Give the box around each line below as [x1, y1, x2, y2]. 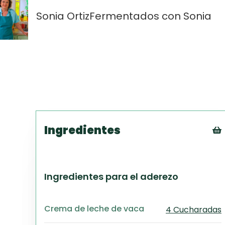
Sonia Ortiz [36, 9, 89, 23]
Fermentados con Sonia [89, 9, 211, 23]
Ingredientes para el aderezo [44, 170, 178, 183]
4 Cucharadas [166, 204, 221, 215]
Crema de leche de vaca [44, 202, 144, 214]
